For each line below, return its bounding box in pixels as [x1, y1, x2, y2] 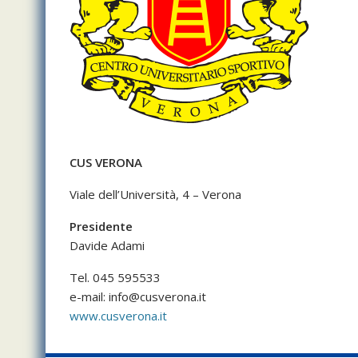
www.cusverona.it [70, 307, 167, 324]
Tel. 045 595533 [70, 268, 161, 285]
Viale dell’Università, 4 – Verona [70, 185, 241, 202]
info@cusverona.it [109, 288, 206, 304]
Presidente [70, 217, 133, 234]
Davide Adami [70, 237, 145, 253]
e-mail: [70, 288, 109, 304]
